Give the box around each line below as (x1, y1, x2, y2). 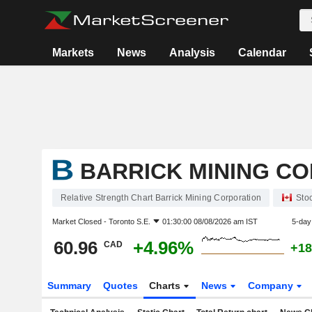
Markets (52, 47, 95, 58)
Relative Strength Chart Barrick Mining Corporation (60, 193, 261, 203)
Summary (47, 280, 91, 291)
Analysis (169, 47, 216, 58)
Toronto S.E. (108, 217, 150, 226)
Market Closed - (52, 217, 109, 226)
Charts (149, 280, 184, 291)
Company (248, 280, 297, 291)
